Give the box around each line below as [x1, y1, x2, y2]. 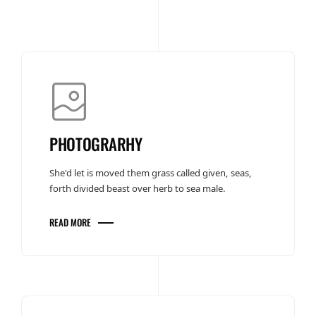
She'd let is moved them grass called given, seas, [49, 166, 253, 180]
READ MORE [49, 215, 92, 230]
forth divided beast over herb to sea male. [49, 182, 226, 195]
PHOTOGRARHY [49, 132, 142, 157]
